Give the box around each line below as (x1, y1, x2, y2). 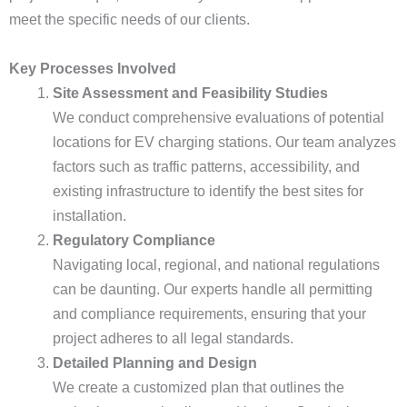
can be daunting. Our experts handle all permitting (53, 282, 372, 297)
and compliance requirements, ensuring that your (53, 306, 366, 322)
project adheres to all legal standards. (53, 331, 293, 346)
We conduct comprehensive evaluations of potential (53, 110, 384, 125)
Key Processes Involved (9, 61, 176, 76)
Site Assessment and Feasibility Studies (53, 85, 328, 101)
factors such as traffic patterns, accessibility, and (53, 159, 360, 174)
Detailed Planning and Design (53, 355, 257, 371)
